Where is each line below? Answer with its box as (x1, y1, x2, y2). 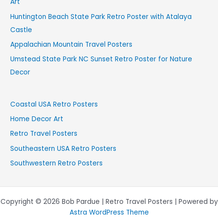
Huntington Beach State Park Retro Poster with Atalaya (10, 12, 192, 21)
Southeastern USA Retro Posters (10, 144, 117, 153)
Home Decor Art (10, 114, 64, 124)
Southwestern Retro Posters (10, 159, 103, 168)
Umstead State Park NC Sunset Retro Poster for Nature (10, 54, 193, 64)
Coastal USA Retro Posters (10, 99, 98, 109)
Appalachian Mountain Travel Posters (10, 39, 133, 49)
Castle (10, 25, 33, 35)
